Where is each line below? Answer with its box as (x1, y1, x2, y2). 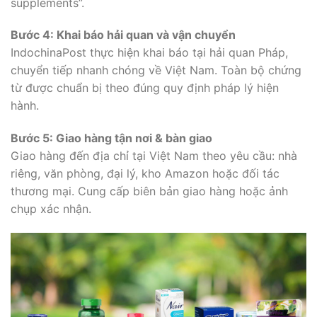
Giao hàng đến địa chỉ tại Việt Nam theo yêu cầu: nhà (11, 149, 297, 163)
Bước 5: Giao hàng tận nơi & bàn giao (11, 131, 212, 146)
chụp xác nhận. (11, 202, 91, 217)
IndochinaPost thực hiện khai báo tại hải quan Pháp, (11, 45, 288, 60)
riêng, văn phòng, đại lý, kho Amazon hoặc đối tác (11, 166, 279, 181)
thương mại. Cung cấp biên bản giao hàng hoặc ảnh (11, 184, 288, 199)
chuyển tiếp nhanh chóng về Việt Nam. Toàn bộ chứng (11, 63, 301, 78)
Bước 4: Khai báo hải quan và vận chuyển (11, 28, 236, 42)
